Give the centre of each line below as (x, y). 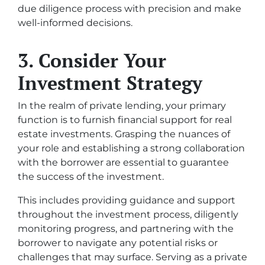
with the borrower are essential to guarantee (123, 162)
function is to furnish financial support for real (125, 119)
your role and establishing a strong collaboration (131, 148)
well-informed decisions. (75, 22)
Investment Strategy (110, 83)
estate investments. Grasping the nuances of (124, 134)
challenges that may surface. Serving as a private (132, 257)
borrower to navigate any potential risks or (118, 243)
